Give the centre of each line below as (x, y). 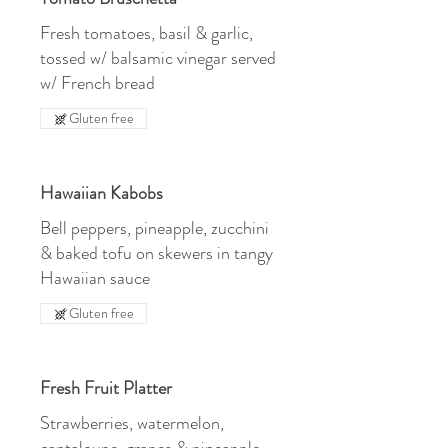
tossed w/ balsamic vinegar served (158, 58)
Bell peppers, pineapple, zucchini (154, 228)
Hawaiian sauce (95, 278)
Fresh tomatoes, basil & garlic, (146, 33)
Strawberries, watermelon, (132, 423)
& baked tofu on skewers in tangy (156, 253)
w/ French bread (97, 83)
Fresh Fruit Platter (106, 388)
